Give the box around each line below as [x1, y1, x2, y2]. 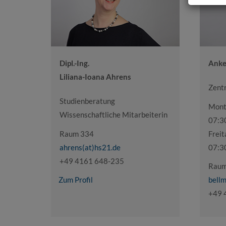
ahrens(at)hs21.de [59, 142, 121, 152]
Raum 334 [59, 129, 94, 138]
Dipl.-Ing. [59, 59, 89, 68]
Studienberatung [59, 96, 115, 106]
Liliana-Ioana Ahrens [59, 72, 131, 82]
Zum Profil [58, 175, 93, 185]
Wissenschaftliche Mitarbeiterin [59, 110, 167, 120]
